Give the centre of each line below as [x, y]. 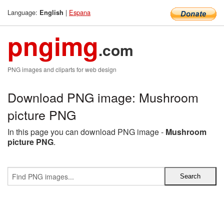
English [51, 12]
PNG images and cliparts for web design [62, 69]
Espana [80, 12]
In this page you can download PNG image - [86, 132]
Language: [23, 12]
